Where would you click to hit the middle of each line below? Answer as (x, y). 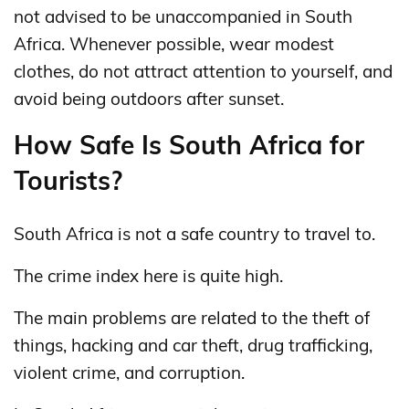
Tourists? (68, 180)
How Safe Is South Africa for (189, 144)
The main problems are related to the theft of (192, 317)
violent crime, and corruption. (129, 372)
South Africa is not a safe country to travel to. (194, 233)
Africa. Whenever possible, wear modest (174, 43)
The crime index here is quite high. (148, 275)
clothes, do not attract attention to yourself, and (203, 71)
